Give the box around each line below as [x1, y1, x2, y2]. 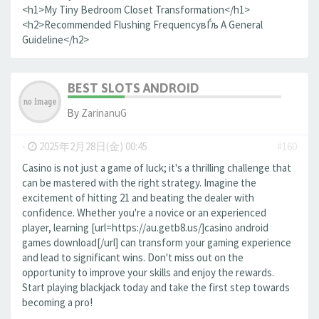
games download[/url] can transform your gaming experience [22, 236, 291, 249]
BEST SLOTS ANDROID [68, 80, 199, 95]
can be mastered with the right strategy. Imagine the [22, 176, 256, 189]
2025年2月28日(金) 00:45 [37, 140, 147, 153]
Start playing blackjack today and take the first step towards [22, 281, 290, 294]
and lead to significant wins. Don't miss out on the [22, 251, 244, 264]
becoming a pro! [22, 296, 93, 309]
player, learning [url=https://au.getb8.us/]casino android [22, 221, 268, 234]
